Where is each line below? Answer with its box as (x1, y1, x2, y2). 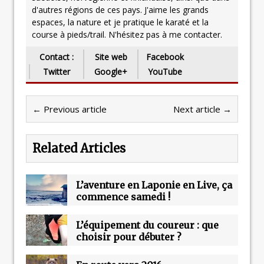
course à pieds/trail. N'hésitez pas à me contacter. (32, 28, 222, 40)
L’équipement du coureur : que (76, 219, 219, 231)
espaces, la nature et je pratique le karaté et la (32, 16, 209, 28)
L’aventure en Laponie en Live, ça (76, 179, 232, 191)
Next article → (173, 103, 232, 115)
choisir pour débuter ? (76, 230, 181, 243)
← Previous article (32, 103, 107, 115)
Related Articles (32, 140, 126, 156)
